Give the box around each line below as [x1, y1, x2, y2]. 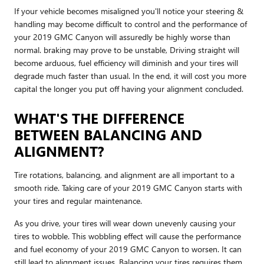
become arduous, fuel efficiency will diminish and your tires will [14, 57, 238, 68]
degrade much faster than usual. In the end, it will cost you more [14, 70, 246, 81]
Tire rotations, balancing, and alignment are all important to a [14, 169, 235, 180]
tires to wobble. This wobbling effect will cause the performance [14, 230, 241, 242]
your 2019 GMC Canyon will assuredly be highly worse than [14, 31, 230, 42]
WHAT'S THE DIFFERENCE [14, 108, 184, 127]
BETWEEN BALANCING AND [14, 124, 202, 144]
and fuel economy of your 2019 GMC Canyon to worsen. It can [14, 243, 242, 255]
